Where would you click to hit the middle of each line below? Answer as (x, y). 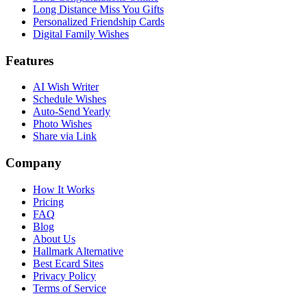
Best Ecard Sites (68, 263)
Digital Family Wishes (81, 34)
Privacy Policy (64, 275)
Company (34, 163)
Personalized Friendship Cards (99, 21)
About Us (54, 238)
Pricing (48, 201)
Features (29, 60)
